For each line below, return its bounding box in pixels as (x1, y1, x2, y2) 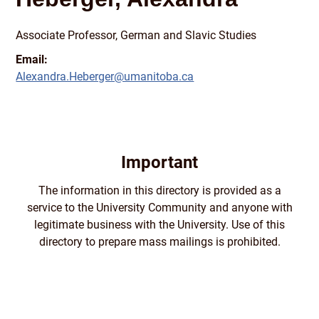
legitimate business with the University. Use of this (34, 217, 285, 231)
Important (121, 152, 198, 172)
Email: (16, 52, 48, 66)
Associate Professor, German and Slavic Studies (16, 28, 257, 42)
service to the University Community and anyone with (26, 200, 293, 214)
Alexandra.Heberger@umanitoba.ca (16, 69, 194, 83)
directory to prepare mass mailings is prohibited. (38, 234, 281, 249)
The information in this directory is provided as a (38, 183, 281, 197)
